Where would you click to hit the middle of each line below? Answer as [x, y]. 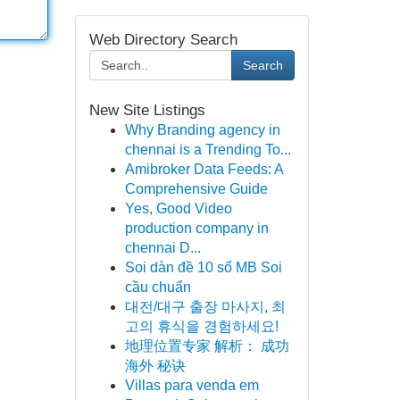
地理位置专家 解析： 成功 [207, 346]
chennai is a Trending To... [208, 150]
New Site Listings [147, 110]
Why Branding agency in [202, 130]
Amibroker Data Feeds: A [204, 169]
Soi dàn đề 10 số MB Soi [203, 267]
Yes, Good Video [178, 208]
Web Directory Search [163, 40]
